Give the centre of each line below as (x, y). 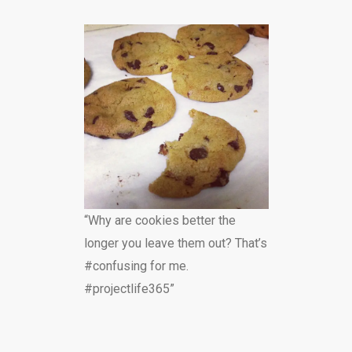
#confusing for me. (136, 266)
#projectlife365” (129, 289)
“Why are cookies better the (159, 220)
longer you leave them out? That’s (175, 243)
